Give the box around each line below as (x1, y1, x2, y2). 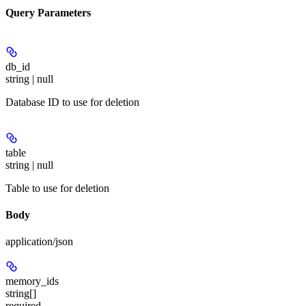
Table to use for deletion (5, 182, 109, 194)
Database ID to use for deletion (5, 96, 139, 108)
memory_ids (5, 275, 59, 288)
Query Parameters (5, 6, 91, 18)
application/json (5, 236, 73, 248)
